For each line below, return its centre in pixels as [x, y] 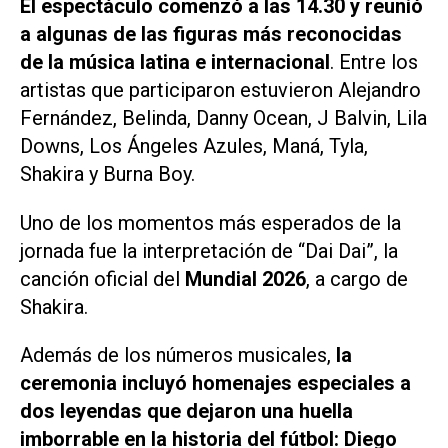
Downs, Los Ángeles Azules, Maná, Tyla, [194, 145]
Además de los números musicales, [178, 355]
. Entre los [374, 61]
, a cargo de [357, 278]
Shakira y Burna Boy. [107, 173]
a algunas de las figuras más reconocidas [211, 33]
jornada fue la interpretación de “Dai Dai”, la [209, 250]
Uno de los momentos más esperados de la [210, 222]
